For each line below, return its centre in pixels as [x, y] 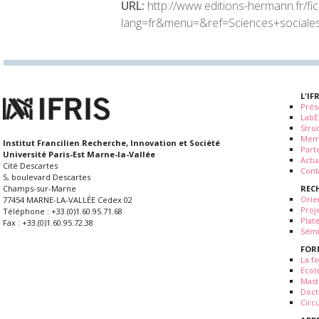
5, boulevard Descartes [47, 177]
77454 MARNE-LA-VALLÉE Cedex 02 [68, 200]
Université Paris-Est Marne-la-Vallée [79, 155]
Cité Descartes [30, 166]
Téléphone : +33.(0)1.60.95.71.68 [63, 211]
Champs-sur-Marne [40, 189]
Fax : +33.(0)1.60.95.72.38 [48, 223]
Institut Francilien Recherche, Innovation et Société [111, 143]
